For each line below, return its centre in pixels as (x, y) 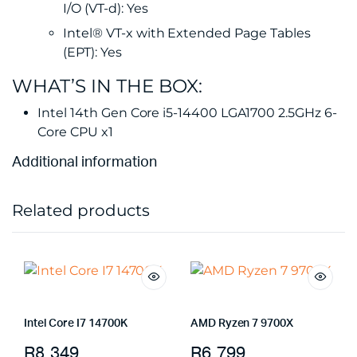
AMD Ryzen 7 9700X (242, 323)
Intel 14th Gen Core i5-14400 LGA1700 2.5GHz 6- (187, 113)
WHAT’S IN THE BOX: (107, 86)
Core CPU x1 (75, 132)
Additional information (84, 163)
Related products (81, 210)
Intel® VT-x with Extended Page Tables (187, 33)
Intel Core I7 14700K (76, 323)
